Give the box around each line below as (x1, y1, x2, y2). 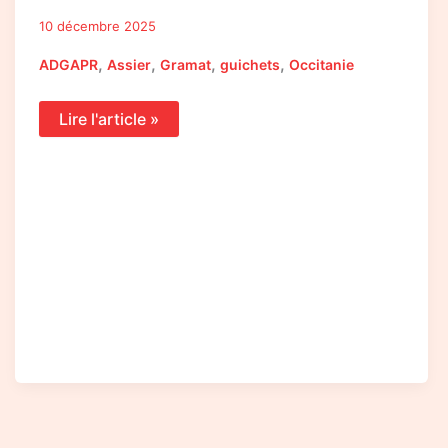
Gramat (159, 55, 211, 73)
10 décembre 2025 (38, 18, 156, 35)
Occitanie (288, 55, 354, 73)
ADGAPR (38, 55, 98, 73)
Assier (106, 55, 151, 73)
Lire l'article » (58, 108, 159, 129)
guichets (219, 55, 280, 73)
